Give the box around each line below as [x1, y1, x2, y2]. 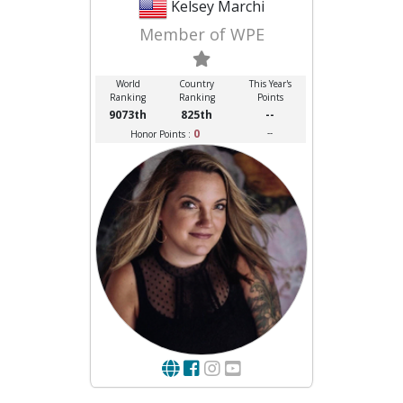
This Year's [248, 76, 291, 90]
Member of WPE [139, 22, 264, 45]
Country [179, 76, 215, 90]
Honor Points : [130, 127, 193, 140]
